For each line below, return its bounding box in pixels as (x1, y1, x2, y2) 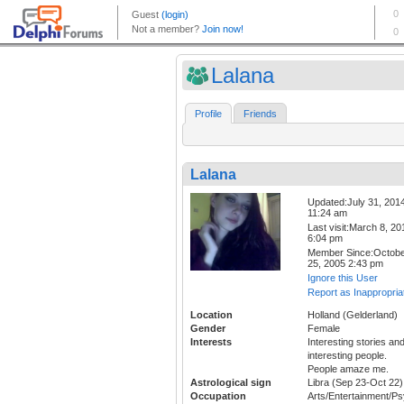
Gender (190, 323, 225, 335)
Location (190, 309, 233, 321)
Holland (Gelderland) (308, 309, 398, 321)
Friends (243, 108, 277, 120)
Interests (190, 336, 232, 348)
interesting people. (308, 350, 387, 362)
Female (308, 323, 340, 335)
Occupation (190, 390, 246, 402)
